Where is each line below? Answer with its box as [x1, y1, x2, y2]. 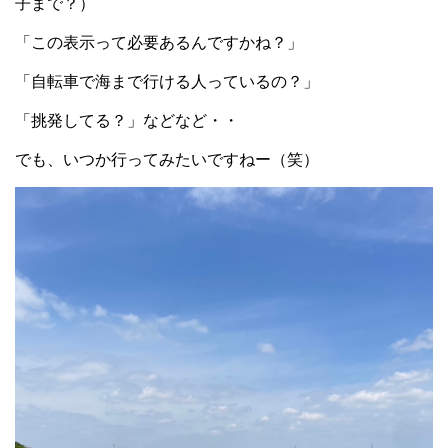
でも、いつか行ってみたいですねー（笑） [15, 151, 319, 169]
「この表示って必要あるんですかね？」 [15, 34, 303, 52]
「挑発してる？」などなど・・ [15, 112, 239, 130]
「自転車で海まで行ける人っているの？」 [15, 73, 319, 91]
